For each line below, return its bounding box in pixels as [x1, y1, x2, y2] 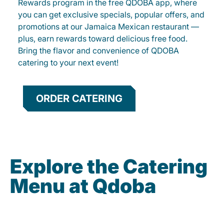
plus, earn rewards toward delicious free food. [18, 33, 187, 44]
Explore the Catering [10, 154, 207, 178]
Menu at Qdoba [10, 174, 156, 198]
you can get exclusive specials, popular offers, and [18, 9, 204, 20]
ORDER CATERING [36, 92, 122, 105]
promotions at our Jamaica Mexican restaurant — [18, 21, 199, 32]
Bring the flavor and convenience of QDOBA [18, 45, 179, 56]
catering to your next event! [18, 57, 118, 68]
